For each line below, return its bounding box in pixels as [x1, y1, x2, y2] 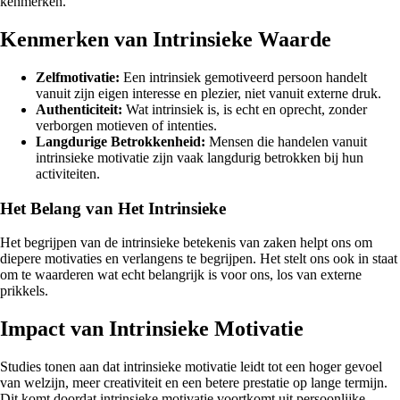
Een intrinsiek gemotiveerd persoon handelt [120, 69, 367, 85]
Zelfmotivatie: [36, 69, 120, 85]
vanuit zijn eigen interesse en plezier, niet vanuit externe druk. [36, 85, 381, 101]
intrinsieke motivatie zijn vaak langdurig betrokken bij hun [36, 149, 363, 165]
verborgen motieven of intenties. [36, 117, 217, 133]
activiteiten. [36, 165, 100, 181]
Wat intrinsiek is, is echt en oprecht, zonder [122, 101, 367, 117]
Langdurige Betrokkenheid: [36, 133, 205, 149]
